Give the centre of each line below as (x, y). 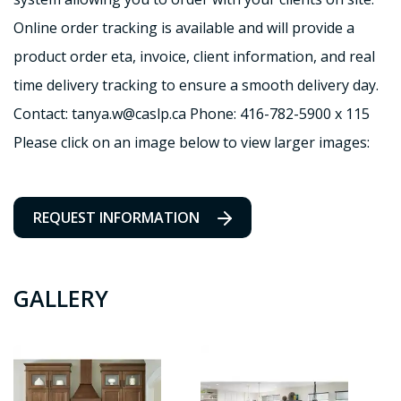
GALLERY (61, 298)
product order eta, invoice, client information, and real (194, 56)
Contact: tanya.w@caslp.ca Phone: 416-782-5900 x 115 (192, 114)
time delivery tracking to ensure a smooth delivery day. (196, 85)
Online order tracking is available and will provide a (184, 28)
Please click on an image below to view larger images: (192, 142)
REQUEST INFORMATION (116, 218)
